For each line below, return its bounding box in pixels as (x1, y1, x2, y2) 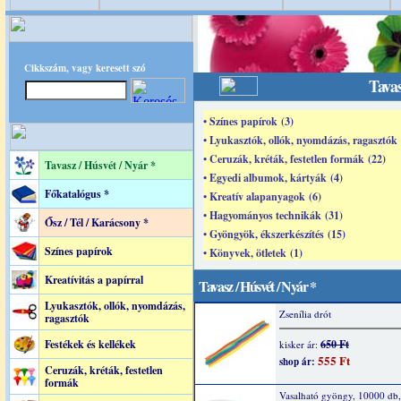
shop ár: (279, 354, 315, 369)
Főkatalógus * (45, 186, 109, 201)
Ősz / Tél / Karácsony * (45, 215, 149, 230)
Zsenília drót (279, 307, 331, 320)
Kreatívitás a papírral (45, 272, 143, 287)
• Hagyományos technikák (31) (203, 208, 343, 223)
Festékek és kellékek (45, 337, 136, 352)
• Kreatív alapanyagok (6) (203, 189, 321, 204)
